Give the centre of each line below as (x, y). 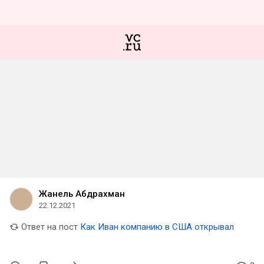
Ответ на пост (48, 227)
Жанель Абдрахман (82, 194)
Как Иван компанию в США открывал (157, 227)
